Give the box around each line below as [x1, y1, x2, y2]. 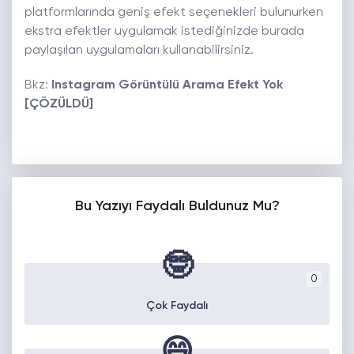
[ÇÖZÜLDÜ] [24, 98, 93, 111]
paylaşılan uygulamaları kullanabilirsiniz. [24, 44, 254, 58]
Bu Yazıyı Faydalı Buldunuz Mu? [74, 199, 280, 214]
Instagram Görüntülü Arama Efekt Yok [51, 79, 283, 92]
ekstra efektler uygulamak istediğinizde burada [24, 25, 304, 39]
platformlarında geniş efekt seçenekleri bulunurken [24, 6, 323, 20]
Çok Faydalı [146, 300, 208, 312]
